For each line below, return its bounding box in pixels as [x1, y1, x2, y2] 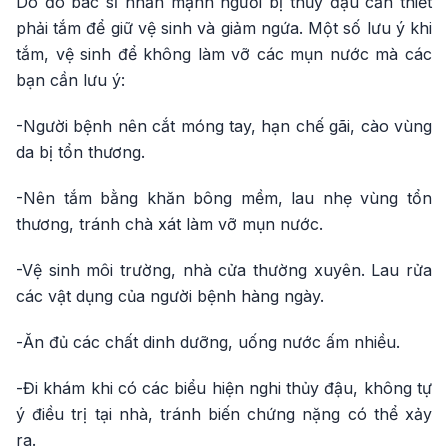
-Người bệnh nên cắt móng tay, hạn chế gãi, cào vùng [16, 115, 432, 136]
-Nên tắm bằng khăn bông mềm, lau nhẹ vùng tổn [16, 187, 432, 208]
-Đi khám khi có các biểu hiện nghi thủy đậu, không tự [16, 377, 432, 398]
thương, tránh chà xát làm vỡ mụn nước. [16, 213, 323, 234]
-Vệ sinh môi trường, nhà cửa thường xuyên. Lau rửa [16, 259, 432, 280]
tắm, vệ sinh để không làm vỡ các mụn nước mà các [16, 43, 432, 64]
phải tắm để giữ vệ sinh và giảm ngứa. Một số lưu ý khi [16, 17, 432, 38]
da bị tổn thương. [16, 141, 145, 162]
